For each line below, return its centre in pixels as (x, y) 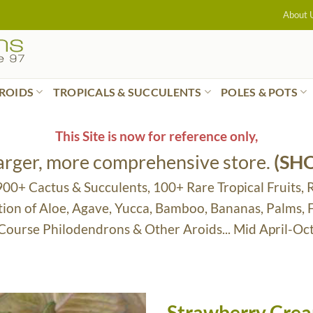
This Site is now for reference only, (156, 136)
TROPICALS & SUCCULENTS (127, 92)
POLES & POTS (260, 92)
